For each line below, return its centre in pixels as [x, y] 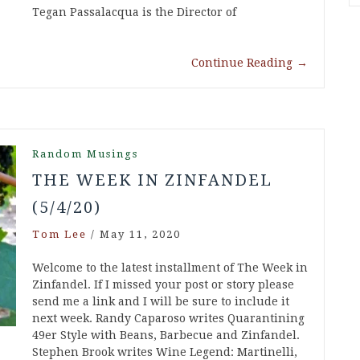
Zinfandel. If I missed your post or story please [163, 285]
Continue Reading [242, 63]
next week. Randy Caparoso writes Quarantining [168, 319]
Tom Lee [59, 235]
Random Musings [85, 154]
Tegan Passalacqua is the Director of [134, 12]
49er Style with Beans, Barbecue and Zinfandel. [166, 335]
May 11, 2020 [140, 235]
